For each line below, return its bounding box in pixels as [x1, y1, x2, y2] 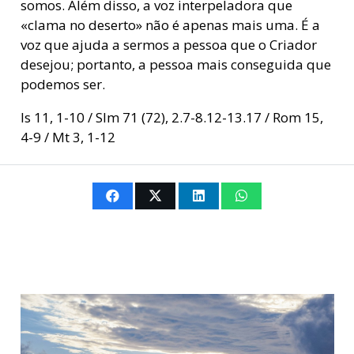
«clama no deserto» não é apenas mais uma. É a [20, 16, 320, 35]
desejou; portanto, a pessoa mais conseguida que [20, 55, 331, 74]
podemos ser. [20, 75, 105, 94]
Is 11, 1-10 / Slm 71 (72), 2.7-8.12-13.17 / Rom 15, [20, 108, 323, 127]
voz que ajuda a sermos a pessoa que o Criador [20, 36, 317, 55]
